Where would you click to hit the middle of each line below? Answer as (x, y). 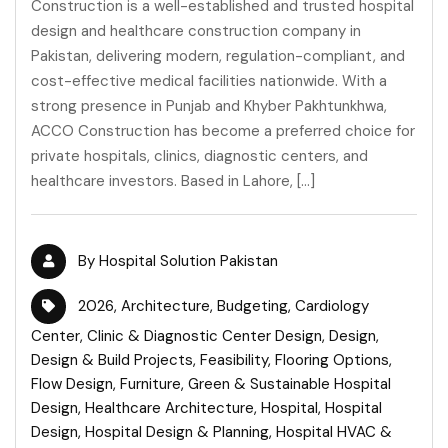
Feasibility (234, 359)
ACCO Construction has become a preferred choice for (223, 130)
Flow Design (72, 383)
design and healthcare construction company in (196, 30)
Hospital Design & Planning (177, 431)
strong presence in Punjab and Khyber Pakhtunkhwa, (209, 105)
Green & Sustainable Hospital (289, 383)
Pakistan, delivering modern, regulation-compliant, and (218, 55)
